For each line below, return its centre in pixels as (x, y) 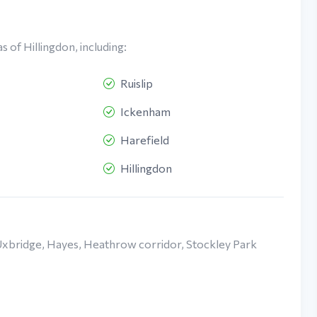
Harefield (145, 140)
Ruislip (137, 83)
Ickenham (146, 112)
